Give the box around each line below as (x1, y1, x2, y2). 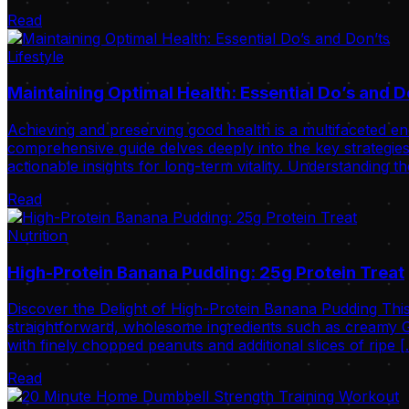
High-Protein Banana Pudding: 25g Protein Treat (7, 261, 404, 283)
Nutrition (7, 225, 68, 245)
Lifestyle (7, 47, 64, 66)
